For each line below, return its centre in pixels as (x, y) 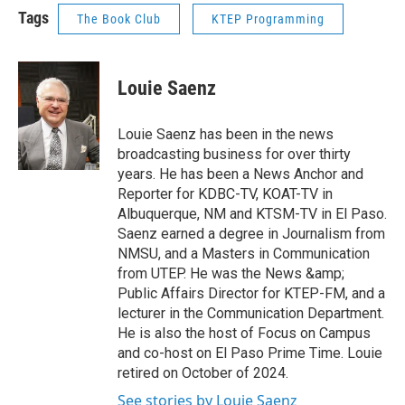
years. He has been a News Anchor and (240, 174)
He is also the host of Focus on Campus (244, 334)
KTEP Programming (268, 19)
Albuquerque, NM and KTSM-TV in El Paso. (252, 214)
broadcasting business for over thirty (234, 155)
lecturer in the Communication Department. (251, 314)
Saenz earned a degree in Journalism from (251, 234)
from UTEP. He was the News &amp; (231, 274)
